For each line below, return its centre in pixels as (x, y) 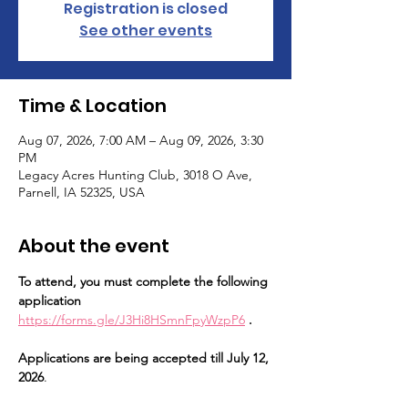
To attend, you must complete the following (145, 281)
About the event (94, 246)
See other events (146, 31)
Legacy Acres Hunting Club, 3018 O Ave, (135, 175)
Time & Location (92, 106)
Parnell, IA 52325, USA (82, 192)
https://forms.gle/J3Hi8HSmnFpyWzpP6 (132, 320)
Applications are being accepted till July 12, (145, 358)
